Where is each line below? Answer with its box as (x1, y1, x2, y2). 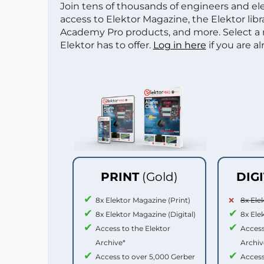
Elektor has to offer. (60, 39, 153, 51)
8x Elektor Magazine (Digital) (95, 209, 196, 219)
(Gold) (142, 169, 178, 184)
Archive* (95, 237, 126, 247)
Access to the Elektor (95, 223, 170, 233)
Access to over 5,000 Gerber (95, 252, 195, 261)
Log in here (153, 39, 206, 51)
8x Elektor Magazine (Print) (95, 195, 190, 204)
